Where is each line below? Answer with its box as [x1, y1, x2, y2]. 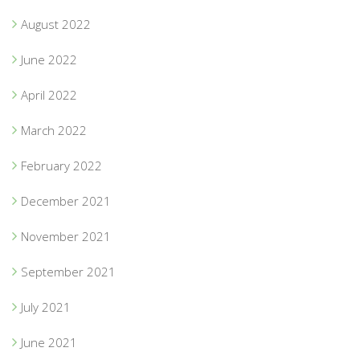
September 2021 [21, 263, 116, 280]
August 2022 [21, 15, 91, 32]
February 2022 [21, 157, 102, 174]
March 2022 [21, 121, 87, 138]
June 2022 [21, 51, 77, 67]
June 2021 [21, 333, 77, 350]
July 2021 [21, 298, 71, 315]
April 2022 [21, 86, 77, 103]
